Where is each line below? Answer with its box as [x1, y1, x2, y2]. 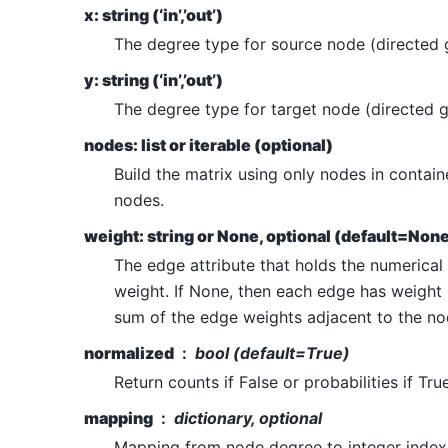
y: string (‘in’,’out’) [84, 69, 223, 90]
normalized [84, 342, 174, 363]
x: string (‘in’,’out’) [84, 4, 223, 25]
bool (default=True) [195, 342, 350, 363]
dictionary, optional [174, 407, 322, 428]
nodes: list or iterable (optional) [84, 134, 333, 155]
